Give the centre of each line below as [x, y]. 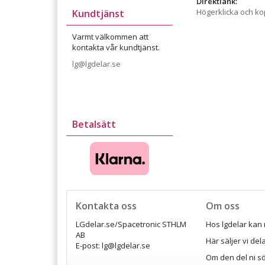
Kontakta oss [106, 206]
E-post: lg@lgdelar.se [114, 245]
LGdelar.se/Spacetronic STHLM [131, 224]
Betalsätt [94, 124]
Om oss [223, 206]
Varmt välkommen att [110, 37]
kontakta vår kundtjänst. [116, 47]
